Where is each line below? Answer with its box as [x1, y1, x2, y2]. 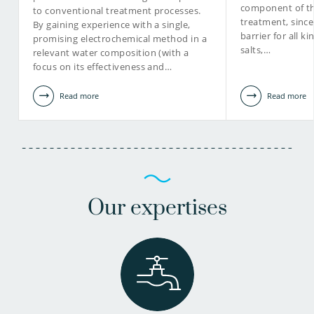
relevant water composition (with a [33, 46, 189, 60]
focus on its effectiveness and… [33, 60, 172, 74]
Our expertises [87, 195, 227, 222]
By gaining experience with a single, [33, 18, 191, 32]
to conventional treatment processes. [33, 4, 201, 18]
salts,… [240, 43, 271, 57]
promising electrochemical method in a [33, 32, 207, 46]
